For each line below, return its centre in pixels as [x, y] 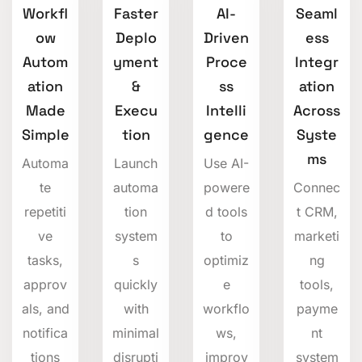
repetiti [45, 211]
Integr [317, 61]
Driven [226, 37]
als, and [45, 308]
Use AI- [226, 163]
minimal [136, 333]
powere [226, 187]
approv [45, 284]
